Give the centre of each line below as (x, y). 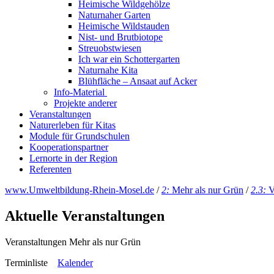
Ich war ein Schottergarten (129, 59)
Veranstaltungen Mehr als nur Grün (73, 242)
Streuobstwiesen (110, 48)
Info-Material (80, 92)
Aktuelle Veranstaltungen (85, 216)
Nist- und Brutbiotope (120, 37)
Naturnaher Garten (114, 15)
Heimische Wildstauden (124, 26)
